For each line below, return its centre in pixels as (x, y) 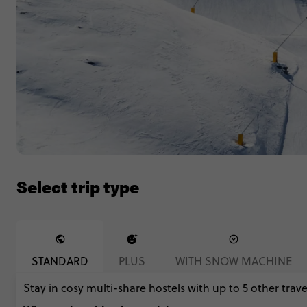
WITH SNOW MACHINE (234, 261)
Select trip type (78, 186)
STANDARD (60, 261)
